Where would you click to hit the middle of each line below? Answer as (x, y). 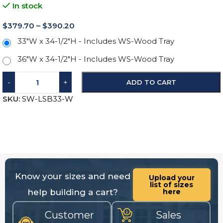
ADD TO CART (151, 82)
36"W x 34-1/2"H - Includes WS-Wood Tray (96, 59)
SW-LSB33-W (48, 99)
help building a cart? (72, 192)
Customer (69, 215)
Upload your (171, 178)
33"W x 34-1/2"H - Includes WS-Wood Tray (96, 41)
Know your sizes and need (72, 176)
